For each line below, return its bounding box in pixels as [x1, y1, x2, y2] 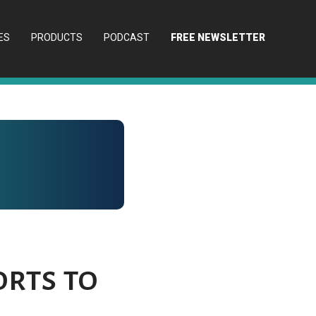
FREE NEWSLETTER [171, 32, 265, 43]
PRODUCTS [31, 32, 83, 43]
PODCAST [104, 32, 150, 43]
